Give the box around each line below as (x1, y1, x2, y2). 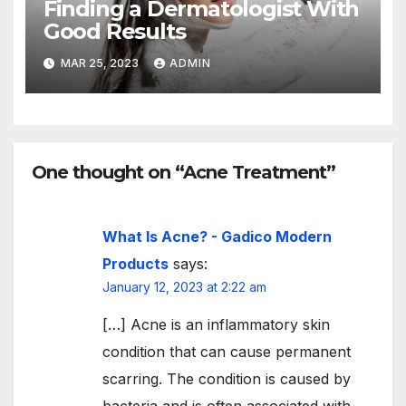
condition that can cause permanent (102, 342, 351, 361)
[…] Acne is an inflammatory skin (102, 314, 330, 333)
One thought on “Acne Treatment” (32, 160, 335, 183)
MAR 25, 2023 (57, 56, 141, 71)
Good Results (43, 18, 186, 45)
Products (102, 254, 169, 273)
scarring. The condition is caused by (102, 369, 351, 388)
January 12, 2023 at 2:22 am (102, 278, 266, 295)
